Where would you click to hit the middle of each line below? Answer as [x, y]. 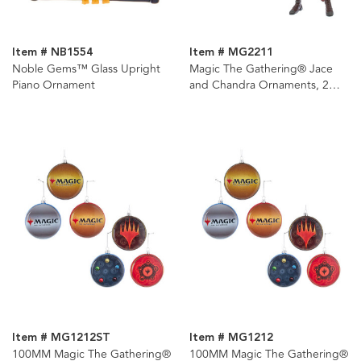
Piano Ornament [54, 85]
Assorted [212, 102]
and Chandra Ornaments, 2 [259, 85]
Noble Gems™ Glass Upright [86, 69]
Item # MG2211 [231, 53]
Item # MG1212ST [61, 337]
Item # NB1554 [52, 53]
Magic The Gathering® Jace [261, 69]
